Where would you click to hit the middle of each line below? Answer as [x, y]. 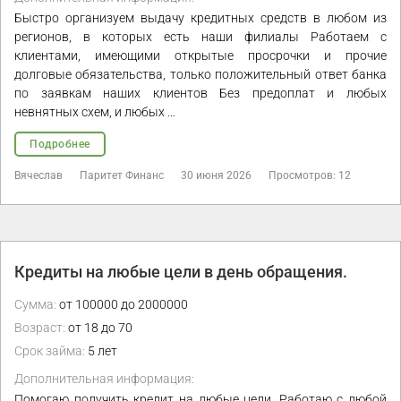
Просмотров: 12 [310, 176]
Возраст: [40, 328]
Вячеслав [38, 176]
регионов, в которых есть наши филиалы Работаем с [200, 37]
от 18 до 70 [99, 328]
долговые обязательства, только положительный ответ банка [200, 75]
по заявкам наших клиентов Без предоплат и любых [200, 94]
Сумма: [35, 305]
